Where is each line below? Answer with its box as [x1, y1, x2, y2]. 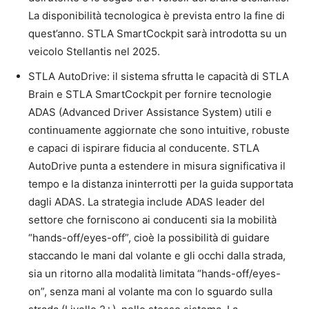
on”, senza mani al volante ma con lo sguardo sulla [28, 285, 272, 298]
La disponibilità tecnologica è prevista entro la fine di [28, 9, 285, 22]
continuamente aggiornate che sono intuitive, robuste [28, 123, 290, 137]
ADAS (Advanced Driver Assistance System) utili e [28, 106, 272, 119]
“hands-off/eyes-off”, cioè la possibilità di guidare [28, 231, 270, 244]
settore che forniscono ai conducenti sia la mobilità [28, 213, 277, 226]
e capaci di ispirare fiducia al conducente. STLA [28, 141, 259, 154]
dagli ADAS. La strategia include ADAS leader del [28, 195, 265, 208]
